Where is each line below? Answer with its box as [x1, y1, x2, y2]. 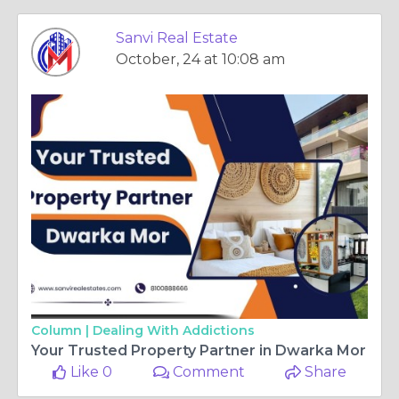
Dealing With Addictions [93, 322, 255, 338]
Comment [169, 363, 246, 380]
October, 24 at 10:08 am [116, 51, 285, 68]
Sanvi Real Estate [116, 29, 238, 46]
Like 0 [67, 363, 113, 380]
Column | [31, 322, 93, 338]
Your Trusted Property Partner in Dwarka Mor [31, 342, 366, 359]
